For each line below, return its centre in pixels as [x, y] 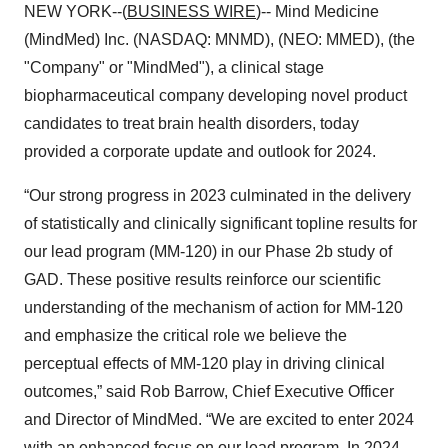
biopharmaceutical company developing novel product [215, 95]
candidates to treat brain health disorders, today [191, 123]
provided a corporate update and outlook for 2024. [200, 151]
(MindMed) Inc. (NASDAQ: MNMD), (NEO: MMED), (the [219, 39]
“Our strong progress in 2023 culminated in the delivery [217, 195]
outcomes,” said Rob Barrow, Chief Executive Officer [209, 391]
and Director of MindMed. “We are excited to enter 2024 [219, 419]
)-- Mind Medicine [317, 11]
